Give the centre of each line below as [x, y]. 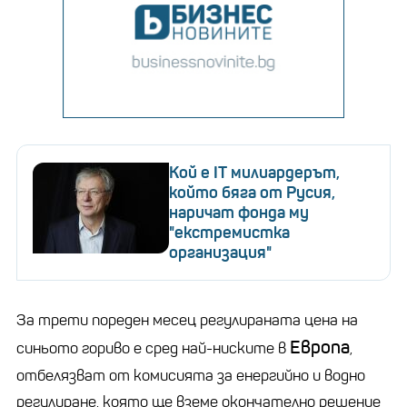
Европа [320, 347]
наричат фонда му [239, 212]
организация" [220, 252]
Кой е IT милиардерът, [254, 172]
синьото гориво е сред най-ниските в [153, 348]
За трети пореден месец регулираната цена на [187, 320]
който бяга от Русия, [252, 192]
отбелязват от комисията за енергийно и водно [191, 375]
